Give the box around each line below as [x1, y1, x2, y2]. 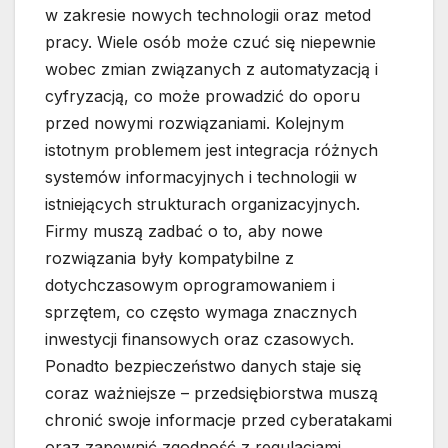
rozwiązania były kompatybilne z [45, 248, 294, 269]
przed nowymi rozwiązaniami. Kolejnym [45, 113, 344, 134]
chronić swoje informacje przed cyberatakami [45, 410, 392, 431]
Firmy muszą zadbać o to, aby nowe [45, 221, 323, 242]
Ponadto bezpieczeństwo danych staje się [45, 356, 361, 377]
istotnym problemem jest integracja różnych [45, 140, 378, 161]
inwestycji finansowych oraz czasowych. [45, 329, 354, 350]
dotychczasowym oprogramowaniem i [45, 275, 335, 296]
